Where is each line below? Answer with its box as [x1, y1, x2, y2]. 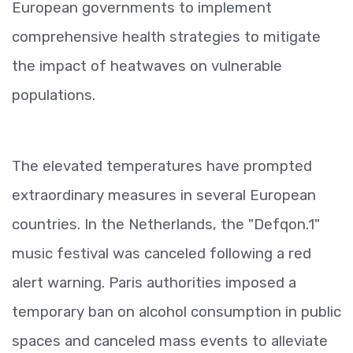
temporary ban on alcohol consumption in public [12, 302, 341, 321]
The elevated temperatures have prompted [12, 156, 312, 175]
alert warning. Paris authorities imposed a [12, 273, 296, 292]
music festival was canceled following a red [12, 243, 311, 262]
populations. [12, 85, 95, 104]
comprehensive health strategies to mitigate [12, 27, 321, 46]
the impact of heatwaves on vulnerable [12, 56, 282, 75]
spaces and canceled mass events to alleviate [12, 331, 328, 350]
